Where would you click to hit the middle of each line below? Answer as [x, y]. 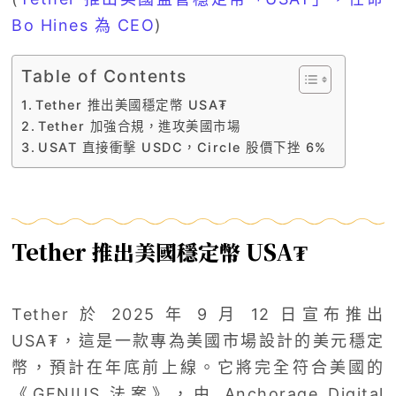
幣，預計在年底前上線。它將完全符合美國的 [198, 367]
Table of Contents [104, 76]
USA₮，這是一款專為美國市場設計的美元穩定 [198, 340]
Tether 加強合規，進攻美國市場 [140, 126]
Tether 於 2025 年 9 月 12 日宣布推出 [198, 314]
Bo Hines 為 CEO [84, 25]
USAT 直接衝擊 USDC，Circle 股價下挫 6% [183, 147]
